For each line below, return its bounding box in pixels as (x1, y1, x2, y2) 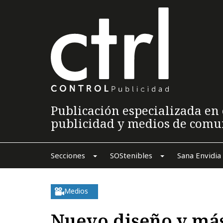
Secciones (50, 150, 85, 160)
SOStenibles (110, 150, 152, 160)
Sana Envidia (177, 150, 221, 160)
